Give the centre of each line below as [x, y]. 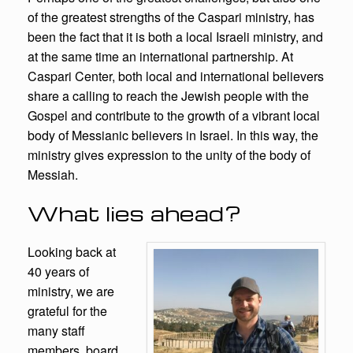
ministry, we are [71, 292]
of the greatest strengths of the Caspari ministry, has [171, 17]
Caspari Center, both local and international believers [176, 76]
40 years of [58, 272]
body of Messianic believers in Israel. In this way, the [173, 136]
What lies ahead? [134, 213]
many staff [56, 331]
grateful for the [67, 311]
